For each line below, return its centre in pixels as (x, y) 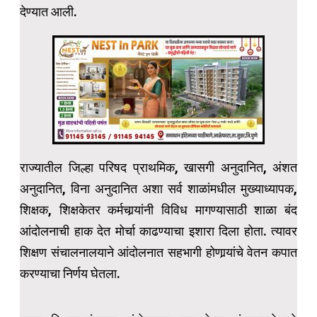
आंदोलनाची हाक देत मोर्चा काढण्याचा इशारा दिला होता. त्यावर (158, 231)
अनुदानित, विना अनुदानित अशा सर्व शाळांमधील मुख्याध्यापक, (158, 189)
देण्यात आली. (48, 12)
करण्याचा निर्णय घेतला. (70, 274)
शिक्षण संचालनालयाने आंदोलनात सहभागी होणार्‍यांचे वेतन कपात (158, 253)
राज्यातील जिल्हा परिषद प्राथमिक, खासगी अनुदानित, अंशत (158, 168)
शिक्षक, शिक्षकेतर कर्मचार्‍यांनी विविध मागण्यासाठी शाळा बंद (158, 210)
